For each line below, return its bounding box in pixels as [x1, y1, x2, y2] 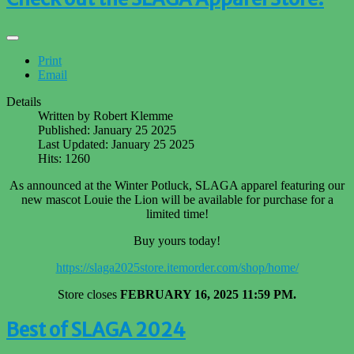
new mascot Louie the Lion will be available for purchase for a [21, 193, 333, 207]
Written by [38, 109, 93, 123]
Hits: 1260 [38, 152, 90, 166]
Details [6, 95, 41, 109]
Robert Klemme [93, 109, 173, 123]
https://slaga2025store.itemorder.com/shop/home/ [55, 261, 299, 275]
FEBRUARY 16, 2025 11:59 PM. [120, 288, 296, 302]
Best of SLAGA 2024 [6, 318, 186, 343]
